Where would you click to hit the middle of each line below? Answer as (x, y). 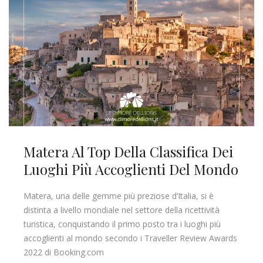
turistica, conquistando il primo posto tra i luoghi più (122, 224)
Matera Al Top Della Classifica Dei (128, 152)
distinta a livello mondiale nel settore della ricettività (122, 210)
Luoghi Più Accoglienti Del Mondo (131, 169)
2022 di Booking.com (64, 252)
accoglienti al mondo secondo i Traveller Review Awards (130, 238)
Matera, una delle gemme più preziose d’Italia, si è (119, 196)
